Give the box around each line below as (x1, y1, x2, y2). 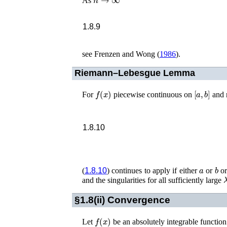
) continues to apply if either (107, 166, 200, 175)
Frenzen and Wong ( (94, 49, 160, 58)
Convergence (107, 194, 170, 205)
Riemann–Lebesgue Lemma (74, 68, 195, 79)
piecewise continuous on (111, 90, 194, 99)
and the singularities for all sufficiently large (82, 175, 223, 184)
